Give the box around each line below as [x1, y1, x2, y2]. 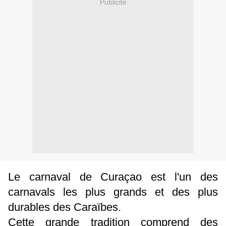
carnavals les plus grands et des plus [8, 186, 218, 199]
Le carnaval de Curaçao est [8, 171, 166, 184]
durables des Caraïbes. [8, 201, 121, 214]
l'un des [175, 171, 218, 184]
